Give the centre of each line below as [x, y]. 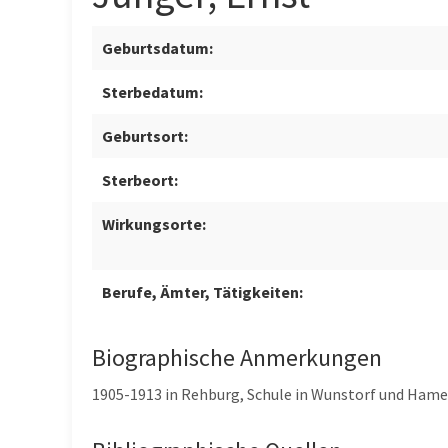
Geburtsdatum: [157, 48]
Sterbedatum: [152, 92]
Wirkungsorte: [154, 224]
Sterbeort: [140, 180]
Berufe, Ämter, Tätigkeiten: [202, 292]
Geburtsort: [145, 136]
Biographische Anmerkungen [237, 358]
